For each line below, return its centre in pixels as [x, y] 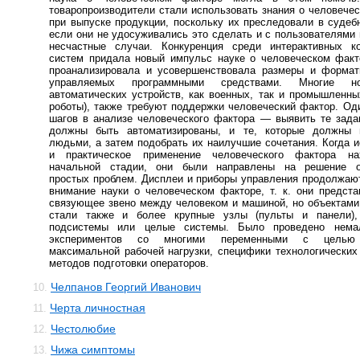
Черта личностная [98, 308]
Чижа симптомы [93, 350]
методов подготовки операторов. [129, 263]
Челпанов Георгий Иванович [126, 287]
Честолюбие [83, 329]
